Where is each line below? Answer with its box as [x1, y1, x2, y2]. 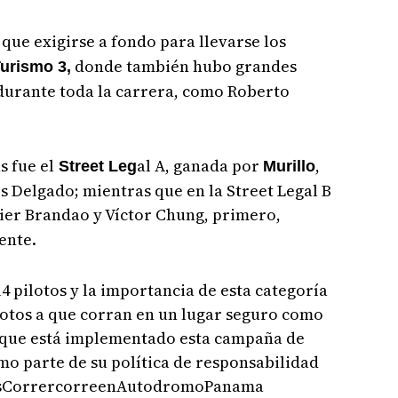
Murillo [262, 157, 315, 175]
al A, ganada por [136, 155, 263, 177]
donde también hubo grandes [70, 55, 297, 77]
